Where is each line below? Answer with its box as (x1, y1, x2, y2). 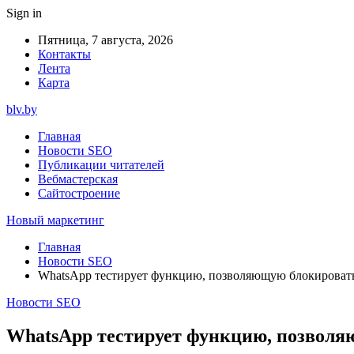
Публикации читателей (38, 158, 164, 171)
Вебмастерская (38, 172, 118, 186)
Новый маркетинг (6, 213, 104, 227)
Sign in (6, 6, 42, 20)
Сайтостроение (38, 186, 120, 200)
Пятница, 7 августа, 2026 (38, 33, 173, 47)
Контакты (38, 47, 91, 61)
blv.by (6, 103, 37, 116)
